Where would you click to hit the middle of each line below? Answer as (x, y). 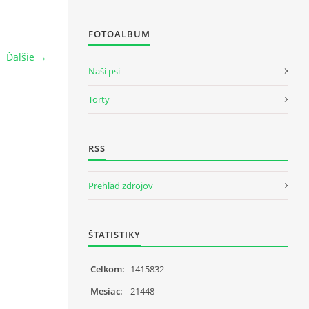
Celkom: (108, 269)
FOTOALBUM (119, 33)
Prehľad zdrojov (121, 185)
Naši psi (104, 71)
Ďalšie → (27, 57)
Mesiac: (107, 291)
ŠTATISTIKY (114, 234)
